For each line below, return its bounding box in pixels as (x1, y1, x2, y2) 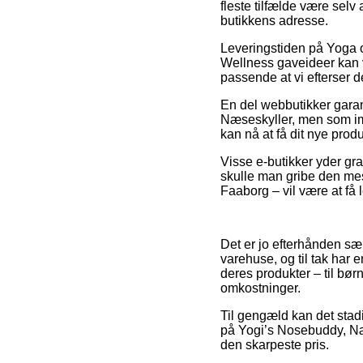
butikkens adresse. (220, 13, 328, 28)
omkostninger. (220, 280, 301, 295)
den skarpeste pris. (220, 337, 329, 352)
